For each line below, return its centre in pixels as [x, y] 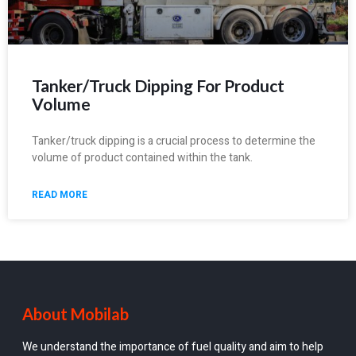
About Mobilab [75, 313]
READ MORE [60, 194]
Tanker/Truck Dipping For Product [158, 85]
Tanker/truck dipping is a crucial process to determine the [174, 141]
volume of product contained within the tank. [142, 157]
